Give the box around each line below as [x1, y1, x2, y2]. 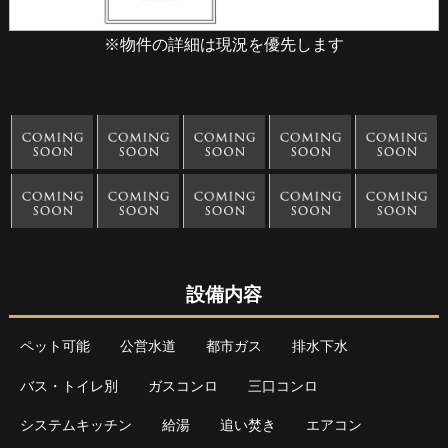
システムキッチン [19, 416, 132, 433]
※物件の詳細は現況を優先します [103, 35, 344, 53]
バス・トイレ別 [19, 377, 118, 394]
